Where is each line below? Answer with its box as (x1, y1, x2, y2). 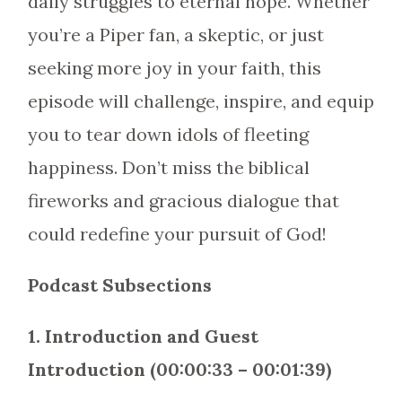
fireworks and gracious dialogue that (27, 189, 339, 212)
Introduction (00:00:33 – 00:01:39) (27, 358, 331, 380)
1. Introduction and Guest (27, 325, 258, 347)
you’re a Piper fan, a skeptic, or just (27, 23, 324, 46)
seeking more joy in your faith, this (27, 57, 321, 79)
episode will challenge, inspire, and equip (27, 90, 374, 112)
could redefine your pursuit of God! (27, 223, 327, 245)
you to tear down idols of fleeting (27, 123, 309, 145)
